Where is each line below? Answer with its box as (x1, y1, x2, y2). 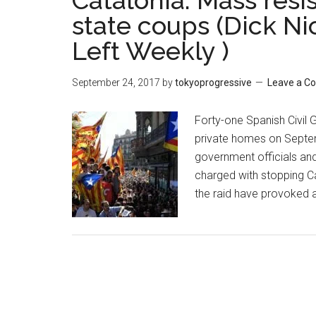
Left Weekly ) (72, 36, 229, 66)
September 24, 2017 (72, 77, 160, 88)
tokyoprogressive (175, 77, 252, 88)
